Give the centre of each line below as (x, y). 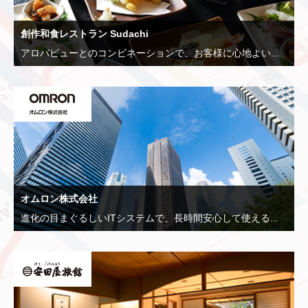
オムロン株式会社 (59, 199)
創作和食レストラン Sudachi (85, 34)
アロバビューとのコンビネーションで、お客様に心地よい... (150, 53)
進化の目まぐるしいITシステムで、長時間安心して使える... (150, 218)
